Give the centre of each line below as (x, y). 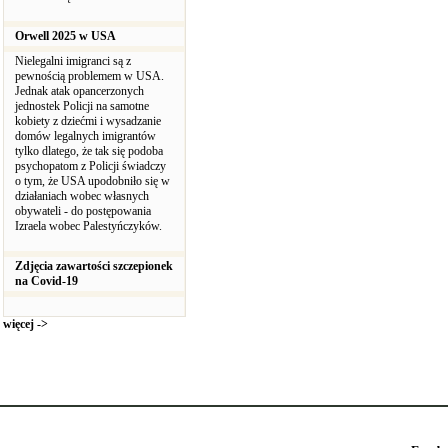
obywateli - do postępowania (83, 211)
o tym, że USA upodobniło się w (92, 181)
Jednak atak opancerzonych (79, 91)
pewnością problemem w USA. (89, 76)
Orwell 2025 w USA (65, 36)
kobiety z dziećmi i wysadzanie (88, 121)
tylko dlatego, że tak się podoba (89, 151)
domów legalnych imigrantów (85, 136)
